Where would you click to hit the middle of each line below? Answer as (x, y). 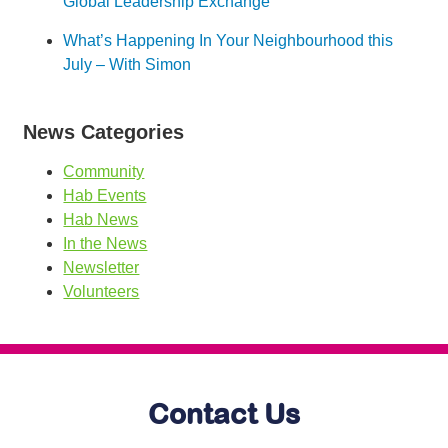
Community (104, 172)
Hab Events (105, 196)
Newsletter (101, 268)
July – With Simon (127, 65)
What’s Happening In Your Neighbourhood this (228, 41)
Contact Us (224, 414)
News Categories (104, 132)
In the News (105, 244)
